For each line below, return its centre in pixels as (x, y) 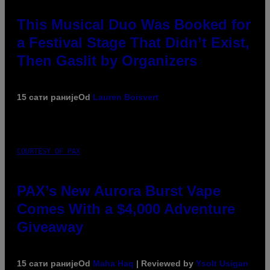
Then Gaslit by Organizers (107, 60)
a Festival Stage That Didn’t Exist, (133, 42)
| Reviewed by (165, 263)
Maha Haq (113, 263)
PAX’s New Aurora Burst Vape (119, 190)
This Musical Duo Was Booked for (134, 24)
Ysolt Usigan (222, 263)
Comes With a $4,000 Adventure (126, 209)
